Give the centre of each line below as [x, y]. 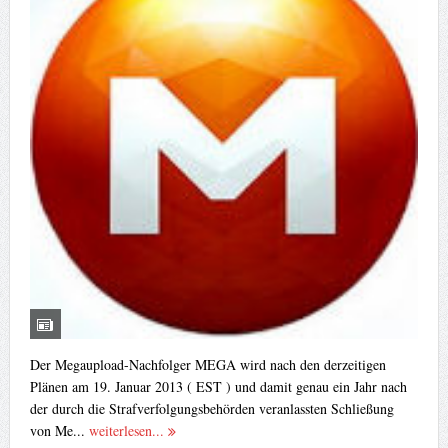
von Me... [59, 430]
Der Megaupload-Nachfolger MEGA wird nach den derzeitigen [207, 364]
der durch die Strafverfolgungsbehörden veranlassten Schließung [211, 408]
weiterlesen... [128, 430]
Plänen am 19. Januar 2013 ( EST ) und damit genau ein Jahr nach [218, 386]
